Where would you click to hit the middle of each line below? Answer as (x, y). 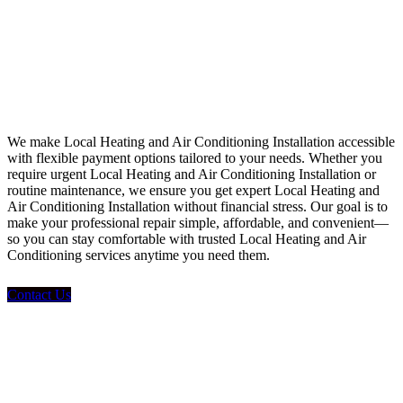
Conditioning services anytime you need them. (139, 255)
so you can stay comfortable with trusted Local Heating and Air (187, 238)
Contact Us (39, 294)
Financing (45, 83)
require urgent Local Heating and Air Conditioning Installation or (192, 174)
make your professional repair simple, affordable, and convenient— (198, 222)
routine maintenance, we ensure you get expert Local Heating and (193, 190)
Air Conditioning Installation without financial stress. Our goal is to (197, 206)
